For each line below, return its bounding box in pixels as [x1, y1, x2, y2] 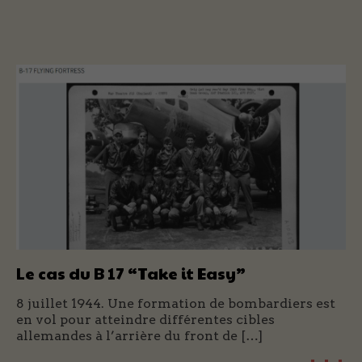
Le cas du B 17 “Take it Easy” [16, 261, 246, 284]
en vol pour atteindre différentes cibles [16, 311, 275, 327]
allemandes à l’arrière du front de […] [16, 327, 263, 343]
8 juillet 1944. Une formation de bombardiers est [16, 295, 335, 311]
